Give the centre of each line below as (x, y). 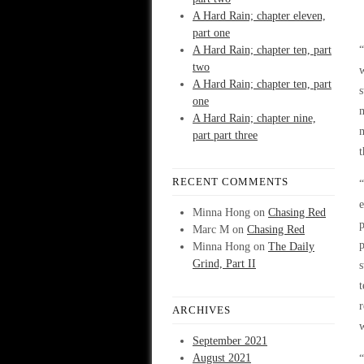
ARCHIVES (201, 310)
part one (211, 33)
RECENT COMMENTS (230, 182)
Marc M (211, 230)
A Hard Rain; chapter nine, (254, 118)
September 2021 (230, 341)
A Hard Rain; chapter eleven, (259, 16)
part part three (225, 135)
